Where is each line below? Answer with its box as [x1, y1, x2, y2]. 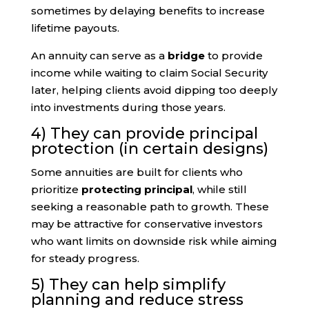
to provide [204, 48, 263, 62]
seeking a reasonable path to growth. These [30, 199, 269, 213]
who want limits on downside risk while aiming [30, 234, 277, 248]
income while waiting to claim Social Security [30, 66, 268, 79]
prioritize [30, 182, 81, 196]
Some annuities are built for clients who [30, 165, 243, 179]
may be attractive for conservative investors [30, 217, 263, 230]
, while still [192, 182, 247, 196]
